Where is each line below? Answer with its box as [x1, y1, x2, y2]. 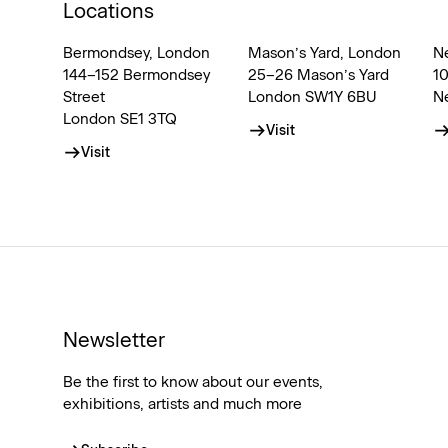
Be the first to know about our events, [63, 375, 323, 390]
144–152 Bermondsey [63, 68, 210, 83]
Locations [63, 2, 154, 22]
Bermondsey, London [63, 46, 210, 61]
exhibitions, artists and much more [63, 397, 302, 412]
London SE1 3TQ [63, 112, 177, 127]
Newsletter [63, 331, 165, 351]
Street [63, 90, 105, 105]
